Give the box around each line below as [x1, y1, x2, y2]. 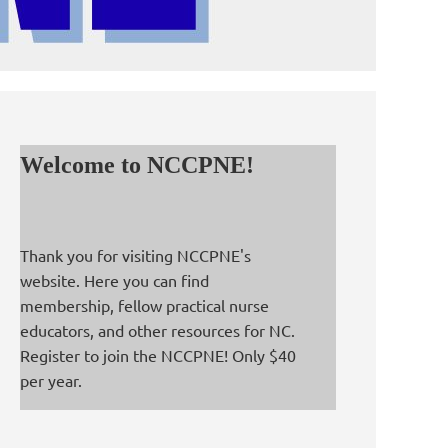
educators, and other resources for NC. [20, 320, 295, 341]
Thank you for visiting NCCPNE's [20, 245, 251, 266]
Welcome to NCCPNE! [20, 152, 254, 178]
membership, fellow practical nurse [20, 295, 269, 316]
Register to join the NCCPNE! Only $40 [20, 345, 296, 366]
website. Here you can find [20, 270, 209, 291]
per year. [20, 370, 82, 391]
